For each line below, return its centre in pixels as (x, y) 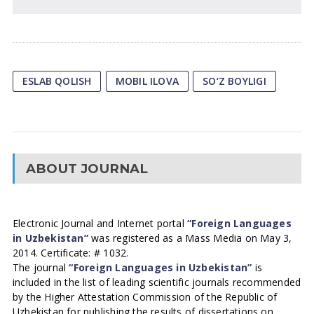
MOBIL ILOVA (147, 81)
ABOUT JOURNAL (87, 169)
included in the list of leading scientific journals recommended (157, 282)
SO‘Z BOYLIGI (234, 81)
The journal (41, 267)
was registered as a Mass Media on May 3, (190, 238)
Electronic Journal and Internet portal (100, 223)
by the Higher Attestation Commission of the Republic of (145, 297)
